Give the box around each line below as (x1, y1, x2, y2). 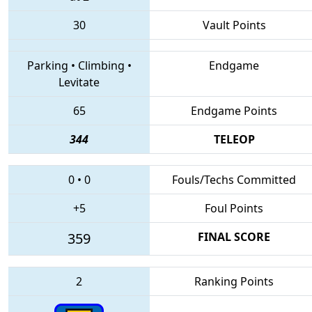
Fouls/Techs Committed (172, 171, 296, 187)
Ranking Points (194, 273, 274, 289)
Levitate (58, 74, 100, 90)
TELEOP (213, 131, 255, 147)
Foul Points (205, 200, 263, 216)
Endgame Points (191, 102, 277, 118)
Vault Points (202, 17, 266, 33)
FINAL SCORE (198, 228, 270, 244)
